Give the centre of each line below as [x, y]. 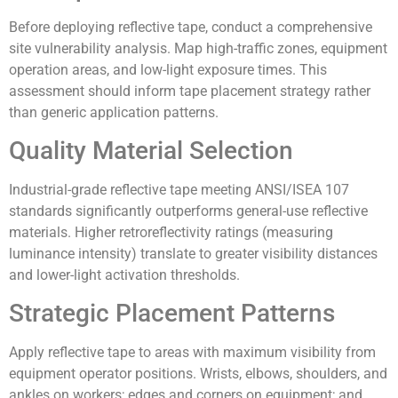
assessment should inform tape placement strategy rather [190, 91]
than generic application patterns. [114, 112]
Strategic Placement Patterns [172, 314]
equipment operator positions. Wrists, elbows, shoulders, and [198, 374]
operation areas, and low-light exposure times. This [168, 69]
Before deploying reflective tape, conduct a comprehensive [191, 27]
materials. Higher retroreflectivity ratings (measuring [171, 233]
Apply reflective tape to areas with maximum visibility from [192, 353]
